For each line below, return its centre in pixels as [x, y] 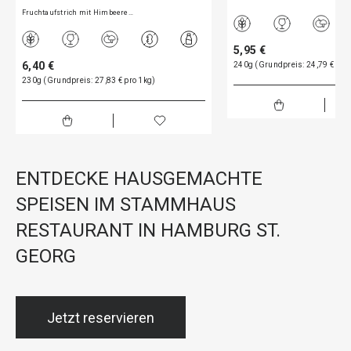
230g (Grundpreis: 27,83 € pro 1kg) [89, 80]
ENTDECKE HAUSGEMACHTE [139, 179]
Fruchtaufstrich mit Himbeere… [78, 13]
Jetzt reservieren [101, 317]
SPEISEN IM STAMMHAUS [126, 204]
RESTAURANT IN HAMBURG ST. [148, 230]
